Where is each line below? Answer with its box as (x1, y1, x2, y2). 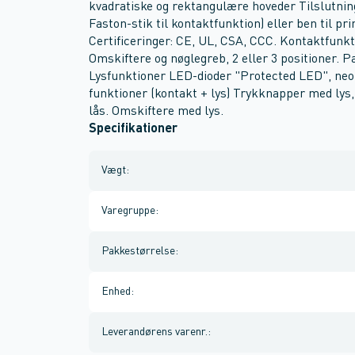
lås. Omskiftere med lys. (89, 105, 223, 118)
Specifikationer (89, 123, 177, 136)
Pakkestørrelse (101, 246, 175, 257)
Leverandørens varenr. (101, 326, 208, 338)
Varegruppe (101, 205, 155, 216)
